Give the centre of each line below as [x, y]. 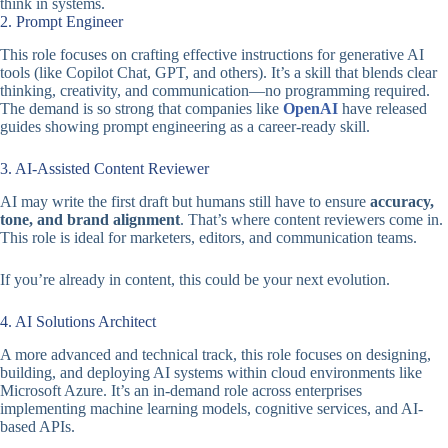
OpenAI [310, 108]
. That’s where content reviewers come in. [311, 219]
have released [382, 108]
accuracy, [402, 201]
